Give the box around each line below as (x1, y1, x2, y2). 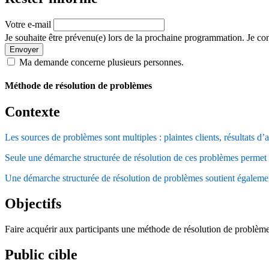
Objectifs (5, 195, 61, 211)
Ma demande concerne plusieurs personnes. (19, 56, 184, 67)
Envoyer (10, 44, 38, 54)
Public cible (5, 246, 77, 262)
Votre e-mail (5, 19, 51, 29)
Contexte (5, 104, 60, 120)
